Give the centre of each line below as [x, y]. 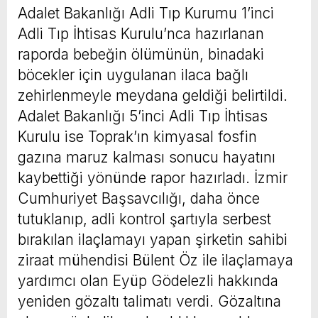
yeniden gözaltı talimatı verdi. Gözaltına [149, 301]
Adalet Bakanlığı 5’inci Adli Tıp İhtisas [143, 116]
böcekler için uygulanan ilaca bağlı [133, 75]
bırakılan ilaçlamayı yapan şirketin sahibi [153, 239]
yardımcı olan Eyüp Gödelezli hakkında [148, 280]
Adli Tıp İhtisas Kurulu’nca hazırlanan [141, 33]
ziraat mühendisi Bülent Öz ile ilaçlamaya [155, 260]
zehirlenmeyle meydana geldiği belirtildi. [153, 95]
